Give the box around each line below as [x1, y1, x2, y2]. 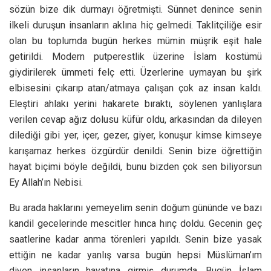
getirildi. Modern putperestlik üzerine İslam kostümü [9, 50, 262, 62]
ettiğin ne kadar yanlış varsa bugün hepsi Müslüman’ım [9, 249, 262, 261]
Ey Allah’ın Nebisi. [9, 176, 83, 188]
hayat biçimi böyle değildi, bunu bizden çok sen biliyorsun [9, 160, 262, 172]
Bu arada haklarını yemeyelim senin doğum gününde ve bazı [9, 201, 262, 214]
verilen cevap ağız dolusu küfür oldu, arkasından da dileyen [9, 113, 262, 125]
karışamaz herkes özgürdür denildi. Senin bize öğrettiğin [9, 145, 262, 157]
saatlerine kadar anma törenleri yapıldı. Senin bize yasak [9, 233, 262, 245]
